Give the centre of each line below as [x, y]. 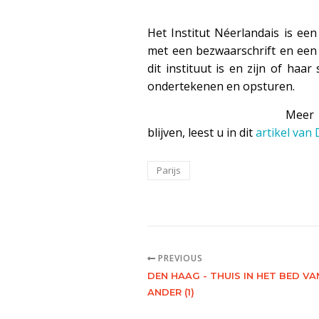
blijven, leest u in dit [202, 132]
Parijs [169, 170]
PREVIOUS [179, 258]
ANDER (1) [171, 292]
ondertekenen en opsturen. [221, 86]
